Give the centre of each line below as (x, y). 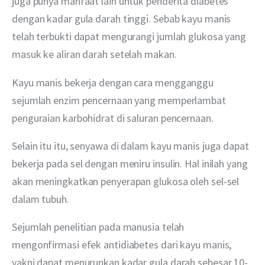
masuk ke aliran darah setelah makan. (94, 54)
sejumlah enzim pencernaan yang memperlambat (120, 100)
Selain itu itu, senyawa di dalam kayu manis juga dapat (132, 146)
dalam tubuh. (41, 199)
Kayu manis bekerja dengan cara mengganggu (114, 82)
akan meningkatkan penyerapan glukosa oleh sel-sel (127, 181)
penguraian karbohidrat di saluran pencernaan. (113, 118)
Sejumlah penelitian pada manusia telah (99, 227)
